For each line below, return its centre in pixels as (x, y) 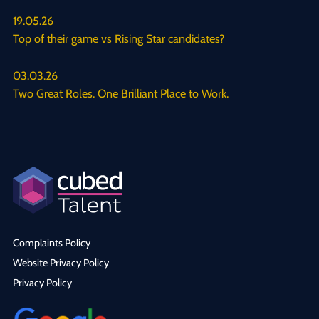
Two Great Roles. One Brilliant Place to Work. (121, 93)
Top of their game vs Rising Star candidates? (119, 38)
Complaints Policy (52, 242)
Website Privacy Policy (61, 262)
